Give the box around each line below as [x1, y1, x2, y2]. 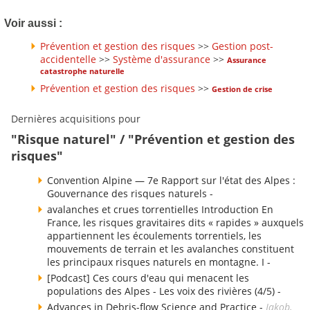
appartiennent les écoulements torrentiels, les [47, 229, 262, 243]
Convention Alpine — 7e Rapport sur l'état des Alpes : [47, 174, 295, 188]
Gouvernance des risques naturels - [47, 187, 213, 201]
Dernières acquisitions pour [11, 111, 140, 125]
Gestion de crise [212, 83, 273, 94]
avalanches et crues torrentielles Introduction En [47, 203, 273, 217]
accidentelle [40, 52, 96, 66]
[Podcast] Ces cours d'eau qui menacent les [47, 271, 249, 285]
